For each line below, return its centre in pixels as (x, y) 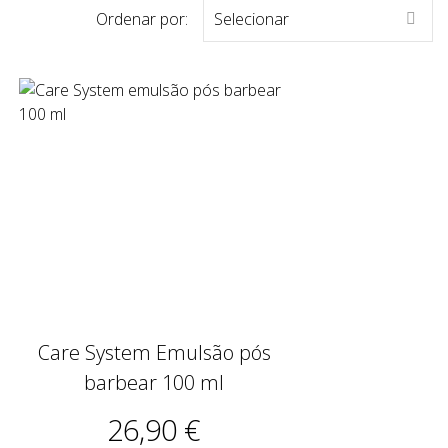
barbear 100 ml (154, 383)
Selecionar (251, 19)
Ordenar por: (142, 19)
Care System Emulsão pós (154, 353)
